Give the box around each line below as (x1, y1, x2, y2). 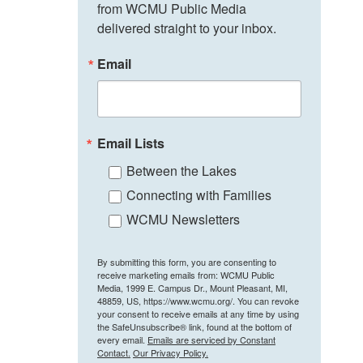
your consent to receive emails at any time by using (97, 307, 299, 321)
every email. (97, 333, 147, 347)
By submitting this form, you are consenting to (97, 255, 276, 269)
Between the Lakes (126, 161, 237, 181)
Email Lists (97, 134, 164, 153)
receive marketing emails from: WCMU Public (97, 268, 275, 282)
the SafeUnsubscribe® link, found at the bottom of (97, 320, 292, 334)
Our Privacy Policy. (133, 346, 208, 360)
